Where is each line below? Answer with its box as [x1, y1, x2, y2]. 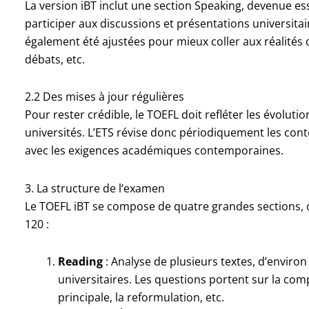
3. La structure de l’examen [24, 180, 165, 196]
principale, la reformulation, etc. [57, 289, 224, 305]
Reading [57, 253, 103, 269]
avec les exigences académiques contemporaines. [24, 142, 283, 158]
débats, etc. [24, 51, 85, 67]
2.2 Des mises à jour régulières [24, 88, 184, 104]
